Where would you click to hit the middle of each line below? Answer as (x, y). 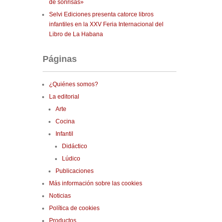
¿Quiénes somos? (74, 84)
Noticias (60, 196)
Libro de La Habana (76, 34)
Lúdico (71, 159)
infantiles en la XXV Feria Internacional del (106, 24)
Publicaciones (75, 171)
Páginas (60, 59)
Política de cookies (74, 208)
